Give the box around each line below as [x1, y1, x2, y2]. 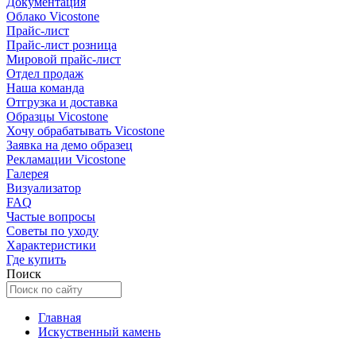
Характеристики [6, 238, 96, 252]
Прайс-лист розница [6, 38, 117, 52]
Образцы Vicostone [6, 110, 108, 123]
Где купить [6, 253, 66, 266]
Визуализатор [6, 181, 81, 195]
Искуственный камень [38, 325, 161, 339]
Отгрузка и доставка [6, 95, 118, 109]
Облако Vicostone [6, 10, 99, 23]
